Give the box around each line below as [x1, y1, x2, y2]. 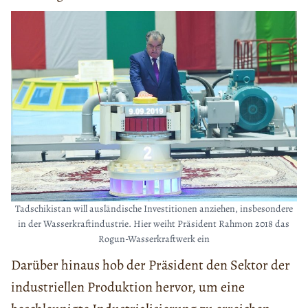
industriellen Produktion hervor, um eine [11, 277, 245, 296]
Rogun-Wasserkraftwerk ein [98, 232, 210, 245]
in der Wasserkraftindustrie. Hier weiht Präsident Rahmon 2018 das [18, 217, 290, 230]
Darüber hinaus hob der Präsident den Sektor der [11, 255, 290, 274]
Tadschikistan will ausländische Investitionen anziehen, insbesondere [14, 201, 293, 215]
